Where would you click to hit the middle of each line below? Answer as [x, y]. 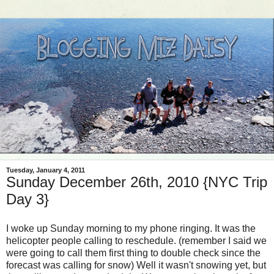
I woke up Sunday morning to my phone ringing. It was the [131, 229]
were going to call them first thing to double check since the [133, 253]
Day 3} [28, 199]
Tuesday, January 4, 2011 [46, 170]
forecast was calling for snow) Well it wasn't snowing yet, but [136, 265]
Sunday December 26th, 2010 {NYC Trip [137, 182]
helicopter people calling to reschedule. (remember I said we [136, 241]
